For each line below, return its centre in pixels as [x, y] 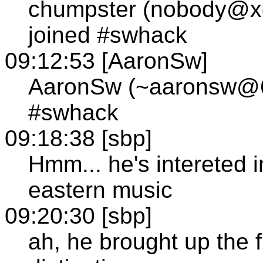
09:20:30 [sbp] [78, 215]
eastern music [100, 190]
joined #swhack [108, 35]
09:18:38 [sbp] [78, 138]
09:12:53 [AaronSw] [106, 60]
